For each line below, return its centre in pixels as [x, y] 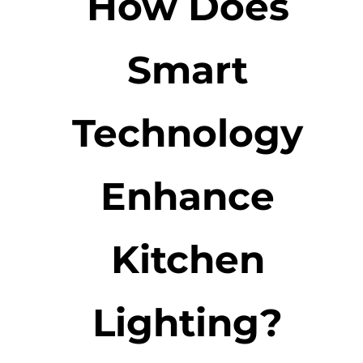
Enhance [188, 196]
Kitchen [188, 259]
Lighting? [188, 322]
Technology [188, 132]
